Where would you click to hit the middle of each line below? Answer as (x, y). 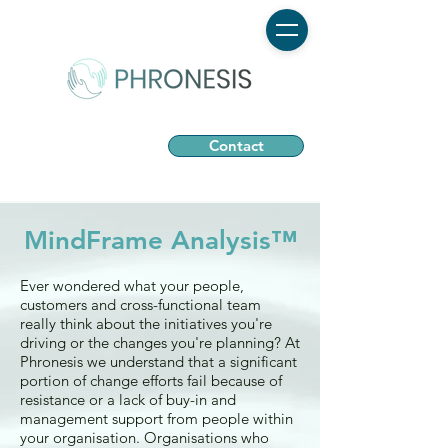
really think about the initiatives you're (146, 323)
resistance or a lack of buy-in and (128, 399)
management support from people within (156, 418)
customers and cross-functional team (140, 304)
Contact (236, 145)
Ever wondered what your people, (132, 285)
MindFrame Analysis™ (160, 240)
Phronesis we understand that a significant (158, 361)
